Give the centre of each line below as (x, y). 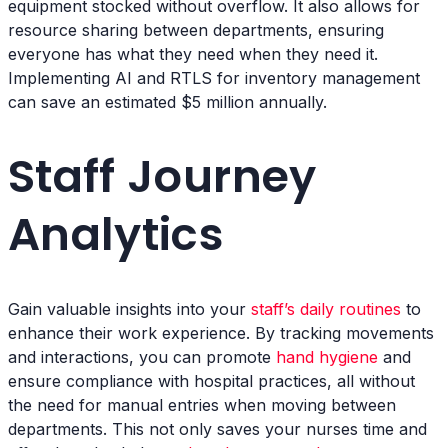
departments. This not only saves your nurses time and (217, 429)
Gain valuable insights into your (129, 309)
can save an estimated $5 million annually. (167, 101)
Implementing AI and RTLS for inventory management (214, 77)
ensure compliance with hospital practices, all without (211, 381)
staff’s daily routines (326, 309)
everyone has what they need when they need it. (193, 53)
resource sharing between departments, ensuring (196, 29)
